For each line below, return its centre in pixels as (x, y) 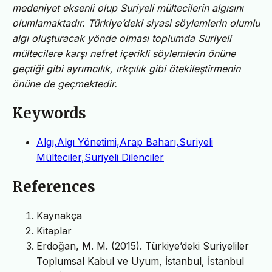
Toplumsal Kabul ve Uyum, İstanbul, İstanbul (140, 261)
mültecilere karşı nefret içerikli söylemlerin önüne (124, 53)
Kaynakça (59, 215)
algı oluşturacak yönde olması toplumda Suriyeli (122, 38)
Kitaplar (54, 230)
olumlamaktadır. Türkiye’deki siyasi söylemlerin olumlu (136, 23)
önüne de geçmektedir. (65, 83)
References (54, 186)
